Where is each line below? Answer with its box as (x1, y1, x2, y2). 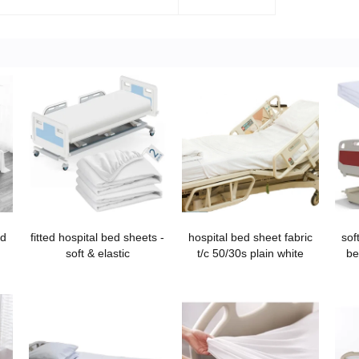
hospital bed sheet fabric (188, 231, 313, 244)
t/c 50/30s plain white (197, 247, 304, 260)
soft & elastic (65, 247, 130, 260)
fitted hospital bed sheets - (30, 231, 164, 244)
